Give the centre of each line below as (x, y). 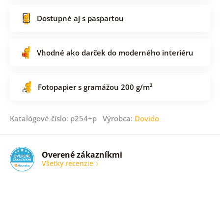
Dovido (147, 118)
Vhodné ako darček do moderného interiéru (115, 52)
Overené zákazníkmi (82, 155)
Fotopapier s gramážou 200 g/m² (95, 87)
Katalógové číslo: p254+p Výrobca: (72, 118)
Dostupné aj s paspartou (80, 18)
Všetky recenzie (68, 164)
